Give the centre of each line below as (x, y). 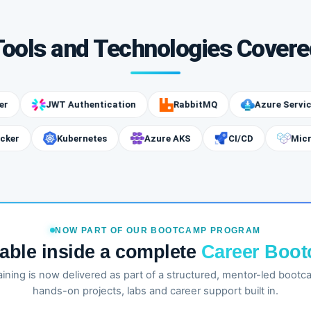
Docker (40, 138)
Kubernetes (118, 138)
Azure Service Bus (253, 104)
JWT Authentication (49, 104)
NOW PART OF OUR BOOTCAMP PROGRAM (158, 230)
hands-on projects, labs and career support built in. (155, 291)
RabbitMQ (153, 104)
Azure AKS (204, 138)
